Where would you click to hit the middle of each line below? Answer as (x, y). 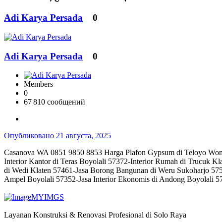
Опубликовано (30, 136)
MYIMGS (48, 197)
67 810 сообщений (55, 102)
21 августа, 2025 (83, 136)
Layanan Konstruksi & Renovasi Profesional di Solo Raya (95, 215)
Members (38, 84)
